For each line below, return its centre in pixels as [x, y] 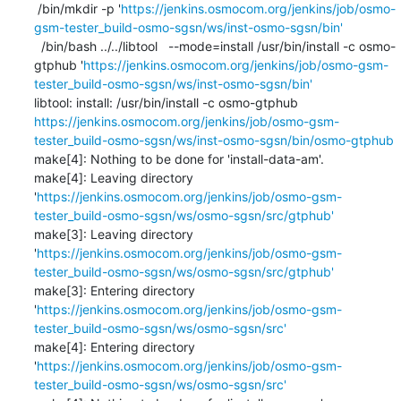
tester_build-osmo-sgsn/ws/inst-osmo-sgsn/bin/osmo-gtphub [213, 140]
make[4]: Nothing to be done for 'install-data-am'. [179, 158]
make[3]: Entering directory [114, 290]
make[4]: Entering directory [114, 346]
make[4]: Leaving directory [113, 177]
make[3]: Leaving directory [113, 234]
